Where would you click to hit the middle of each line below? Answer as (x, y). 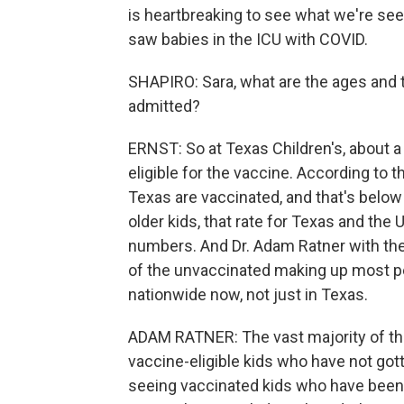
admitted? (164, 106)
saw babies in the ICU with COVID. (248, 39)
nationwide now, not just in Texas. (248, 294)
